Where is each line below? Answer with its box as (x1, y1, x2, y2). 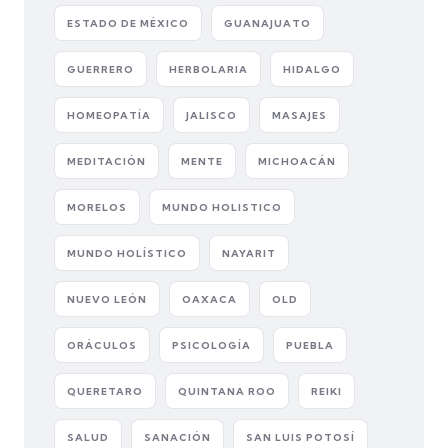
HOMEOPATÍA (67, 108, 151, 122)
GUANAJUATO (224, 16, 311, 30)
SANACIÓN (144, 430, 211, 444)
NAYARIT (222, 246, 276, 260)
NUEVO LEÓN (67, 292, 147, 306)
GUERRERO (67, 62, 134, 76)
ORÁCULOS (67, 338, 137, 352)
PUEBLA (286, 338, 334, 352)
